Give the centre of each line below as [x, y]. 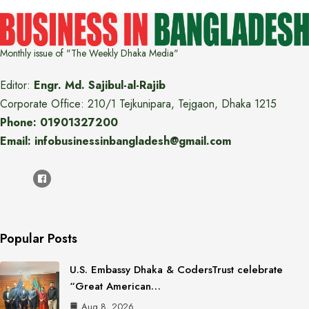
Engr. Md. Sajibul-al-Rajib [100, 85]
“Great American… [115, 286]
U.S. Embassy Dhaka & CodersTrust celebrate [176, 270]
